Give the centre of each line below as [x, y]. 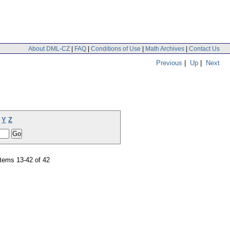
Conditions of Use [116, 49]
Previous [169, 63]
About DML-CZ [49, 49]
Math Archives [165, 49]
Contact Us [204, 49]
